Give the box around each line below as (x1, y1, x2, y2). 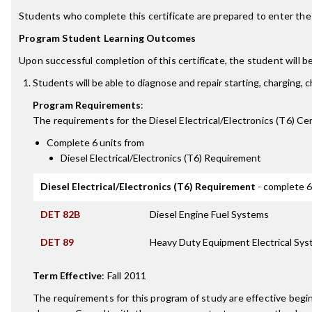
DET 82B (40, 208, 80, 220)
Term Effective (33, 270, 102, 281)
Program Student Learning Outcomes (19, 32, 196, 44)
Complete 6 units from (47, 136, 144, 148)
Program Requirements (33, 99, 141, 111)
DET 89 (40, 236, 74, 248)
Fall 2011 (107, 270, 147, 281)
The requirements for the (33, 114, 150, 126)
